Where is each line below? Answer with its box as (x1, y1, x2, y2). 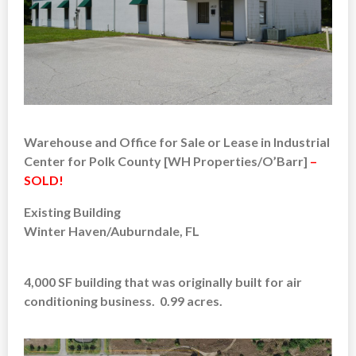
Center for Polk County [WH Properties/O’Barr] (24, 153, 310, 168)
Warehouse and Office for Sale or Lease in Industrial (24, 133, 330, 149)
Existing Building (24, 203, 121, 219)
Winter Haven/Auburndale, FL (24, 222, 199, 238)
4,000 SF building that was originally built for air (24, 273, 302, 289)
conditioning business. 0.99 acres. (24, 292, 222, 308)
